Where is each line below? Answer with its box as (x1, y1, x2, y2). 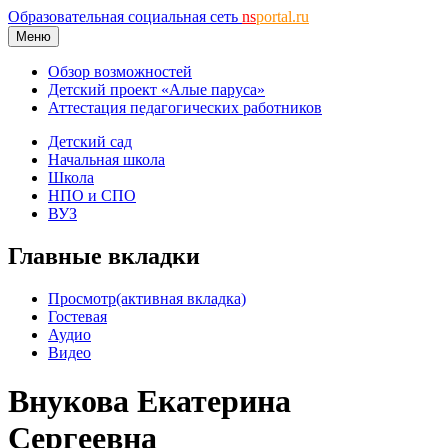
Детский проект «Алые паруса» (48, 81, 265, 98)
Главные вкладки (8, 242, 200, 269)
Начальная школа (48, 151, 165, 168)
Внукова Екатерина (8, 383, 291, 420)
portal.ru (256, 8, 309, 25)
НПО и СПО (48, 187, 136, 204)
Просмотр (48, 289, 116, 307)
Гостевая (48, 307, 107, 325)
